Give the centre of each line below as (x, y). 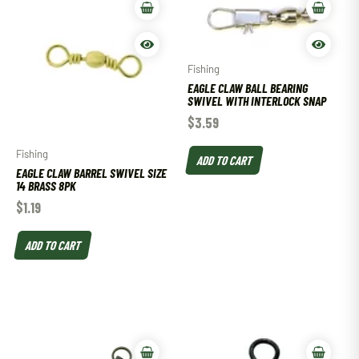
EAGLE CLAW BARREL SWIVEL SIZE (91, 173)
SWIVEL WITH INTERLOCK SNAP (257, 100)
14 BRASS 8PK (46, 186)
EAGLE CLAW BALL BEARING (248, 87)
